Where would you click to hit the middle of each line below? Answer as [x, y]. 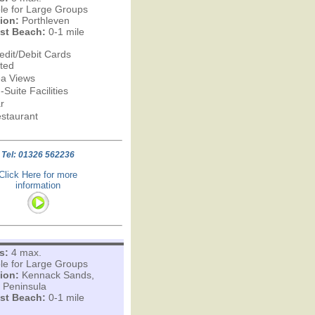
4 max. [25, 252]
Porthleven [44, 20]
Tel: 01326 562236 [38, 155]
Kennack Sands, [56, 275]
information [38, 185]
